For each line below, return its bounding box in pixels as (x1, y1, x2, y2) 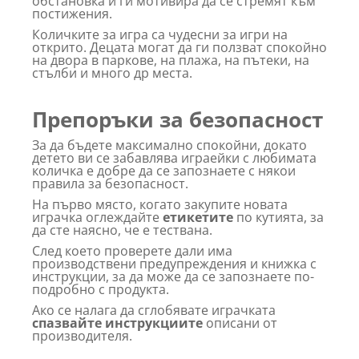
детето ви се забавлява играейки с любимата (32, 148, 317, 167)
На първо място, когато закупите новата (32, 195, 288, 213)
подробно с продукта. (32, 280, 169, 298)
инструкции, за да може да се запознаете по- (32, 267, 314, 285)
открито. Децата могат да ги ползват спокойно (32, 38, 327, 56)
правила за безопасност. (32, 174, 188, 192)
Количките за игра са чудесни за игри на (32, 25, 288, 43)
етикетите (163, 208, 233, 226)
